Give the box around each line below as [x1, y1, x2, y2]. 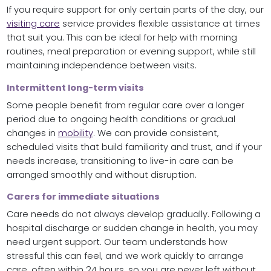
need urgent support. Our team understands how [6, 236, 227, 249]
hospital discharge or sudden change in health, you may [6, 222, 258, 235]
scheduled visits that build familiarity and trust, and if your [6, 140, 262, 153]
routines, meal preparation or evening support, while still [6, 45, 256, 58]
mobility [57, 126, 93, 139]
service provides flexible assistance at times [59, 18, 260, 30]
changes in [6, 126, 58, 139]
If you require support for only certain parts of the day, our [6, 4, 264, 16]
